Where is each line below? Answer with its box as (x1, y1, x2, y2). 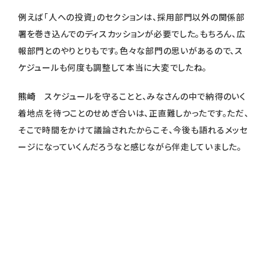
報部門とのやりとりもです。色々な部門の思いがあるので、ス (18, 44, 243, 57)
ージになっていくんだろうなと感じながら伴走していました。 (18, 141, 242, 153)
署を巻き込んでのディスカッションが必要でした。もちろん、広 (18, 28, 246, 40)
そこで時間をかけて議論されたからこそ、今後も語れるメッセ (18, 124, 248, 136)
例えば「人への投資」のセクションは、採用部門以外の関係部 (18, 11, 245, 23)
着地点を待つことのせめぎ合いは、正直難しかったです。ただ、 (18, 107, 249, 119)
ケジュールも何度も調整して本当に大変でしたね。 (18, 61, 208, 74)
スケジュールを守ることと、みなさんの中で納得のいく (44, 90, 246, 103)
